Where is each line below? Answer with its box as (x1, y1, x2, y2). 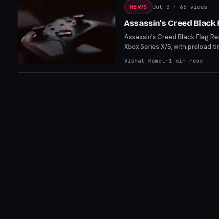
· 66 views (169, 3, 207, 10)
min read (172, 57, 203, 64)
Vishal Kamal (124, 57, 165, 64)
